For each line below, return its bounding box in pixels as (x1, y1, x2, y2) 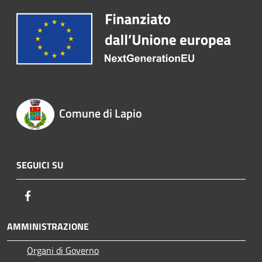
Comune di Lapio (58, 104, 142, 123)
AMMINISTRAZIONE (7, 219, 89, 233)
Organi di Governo (27, 243, 99, 257)
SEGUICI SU (16, 157, 63, 172)
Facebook (35, 188, 71, 202)
